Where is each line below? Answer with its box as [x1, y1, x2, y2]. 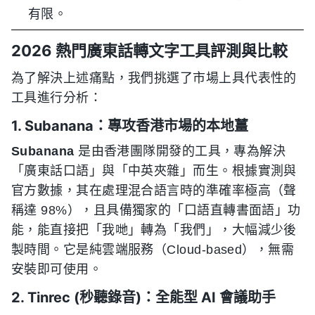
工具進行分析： [11, 90, 103, 105]
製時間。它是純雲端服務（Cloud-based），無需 [11, 242, 295, 257]
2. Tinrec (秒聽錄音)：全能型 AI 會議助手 [11, 288, 276, 306]
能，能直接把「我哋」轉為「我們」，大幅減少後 [11, 222, 297, 237]
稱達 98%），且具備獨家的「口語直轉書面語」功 [11, 202, 301, 217]
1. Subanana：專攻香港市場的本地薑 [11, 117, 248, 134]
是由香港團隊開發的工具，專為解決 [74, 143, 286, 158]
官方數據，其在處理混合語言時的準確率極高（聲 [11, 183, 297, 198]
